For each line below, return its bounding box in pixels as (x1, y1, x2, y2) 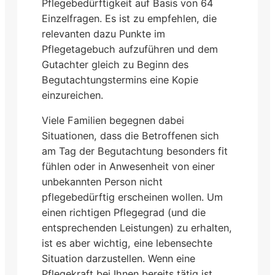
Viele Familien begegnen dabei (42, 114, 184, 126)
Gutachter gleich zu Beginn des (42, 58, 188, 71)
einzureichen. (42, 88, 103, 101)
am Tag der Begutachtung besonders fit (42, 144, 228, 157)
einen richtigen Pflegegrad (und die (42, 206, 206, 219)
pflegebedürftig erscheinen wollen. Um (42, 190, 223, 203)
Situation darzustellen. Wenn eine (42, 252, 195, 265)
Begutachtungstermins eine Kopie (42, 73, 198, 86)
